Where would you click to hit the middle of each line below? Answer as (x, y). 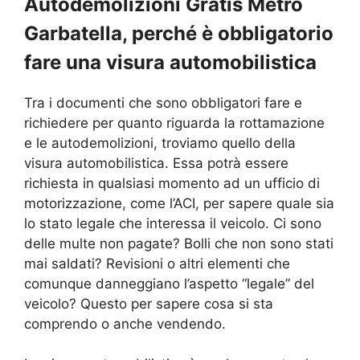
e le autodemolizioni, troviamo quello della (160, 143)
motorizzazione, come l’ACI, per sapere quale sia (179, 203)
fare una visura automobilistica (170, 62)
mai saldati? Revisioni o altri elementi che (157, 263)
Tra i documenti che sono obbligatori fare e (163, 102)
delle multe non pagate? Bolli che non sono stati (179, 243)
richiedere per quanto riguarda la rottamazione (174, 123)
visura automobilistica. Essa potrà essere (156, 163)
